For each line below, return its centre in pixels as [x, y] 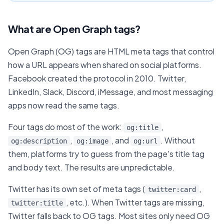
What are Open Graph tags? [74, 29]
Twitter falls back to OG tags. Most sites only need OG [109, 216]
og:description [39, 141]
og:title [142, 127]
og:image [92, 141]
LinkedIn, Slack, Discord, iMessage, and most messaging [110, 92]
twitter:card [172, 189]
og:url [145, 141]
